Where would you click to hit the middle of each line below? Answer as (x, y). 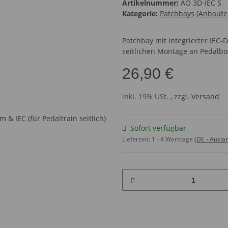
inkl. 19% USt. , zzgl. (157, 97)
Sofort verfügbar (158, 128)
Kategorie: (141, 14)
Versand (205, 97)
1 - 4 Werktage (173, 139)
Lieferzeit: (137, 139)
